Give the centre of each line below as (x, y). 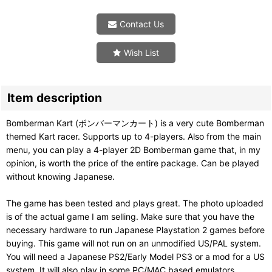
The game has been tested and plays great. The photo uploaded (135, 203)
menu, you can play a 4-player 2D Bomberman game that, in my (133, 150)
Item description (55, 98)
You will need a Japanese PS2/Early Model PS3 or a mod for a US (135, 257)
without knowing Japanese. (60, 177)
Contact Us (142, 24)
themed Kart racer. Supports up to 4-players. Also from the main (134, 137)
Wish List (141, 53)
